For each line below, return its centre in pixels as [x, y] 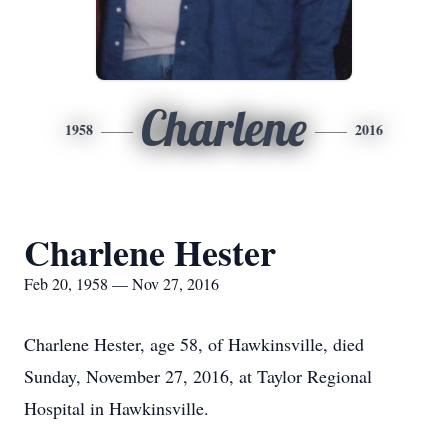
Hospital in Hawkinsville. [116, 408]
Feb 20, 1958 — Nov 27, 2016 [121, 283]
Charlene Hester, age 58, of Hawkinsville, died [194, 344]
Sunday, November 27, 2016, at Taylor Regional [198, 376]
